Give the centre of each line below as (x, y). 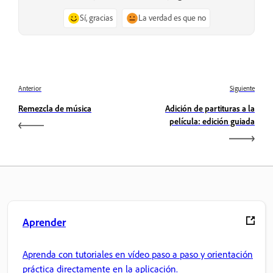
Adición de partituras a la (210, 109)
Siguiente (242, 89)
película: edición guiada (212, 122)
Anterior (30, 89)
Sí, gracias (96, 18)
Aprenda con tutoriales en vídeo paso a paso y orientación (138, 254)
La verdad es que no (172, 18)
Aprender (44, 223)
